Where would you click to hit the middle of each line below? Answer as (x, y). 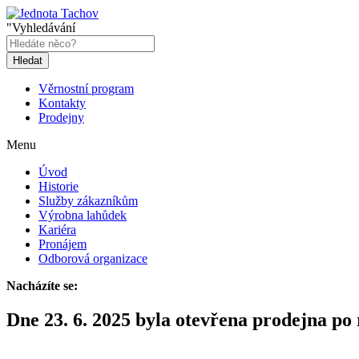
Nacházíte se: (42, 286)
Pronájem (63, 244)
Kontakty (62, 103)
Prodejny (61, 117)
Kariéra (57, 230)
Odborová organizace (93, 258)
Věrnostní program (86, 89)
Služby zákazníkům (88, 201)
